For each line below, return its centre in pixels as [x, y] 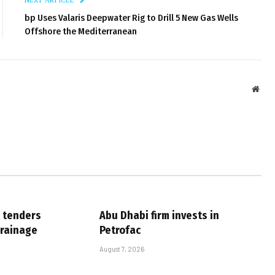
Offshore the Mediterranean [81, 31]
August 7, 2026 [122, 249]
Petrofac [120, 230]
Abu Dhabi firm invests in [159, 215]
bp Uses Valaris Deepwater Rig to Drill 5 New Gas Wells [131, 17]
